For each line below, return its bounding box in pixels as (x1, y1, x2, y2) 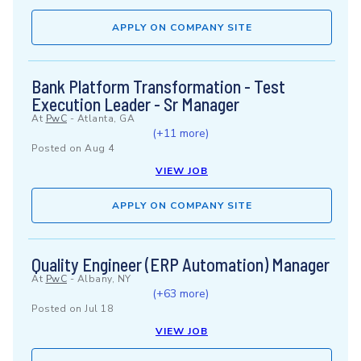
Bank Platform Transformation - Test (31, 76, 285, 97)
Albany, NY (77, 272, 131, 285)
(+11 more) (151, 126, 209, 141)
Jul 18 (85, 302, 113, 315)
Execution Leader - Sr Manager (31, 93, 239, 114)
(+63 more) (151, 286, 209, 301)
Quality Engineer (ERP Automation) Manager (31, 254, 330, 275)
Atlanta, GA (77, 112, 135, 125)
